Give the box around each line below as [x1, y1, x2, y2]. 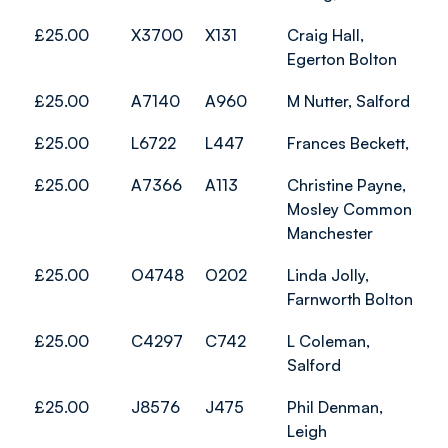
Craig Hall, [287, 25, 364, 45]
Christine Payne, [287, 175, 406, 195]
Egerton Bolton [287, 49, 397, 69]
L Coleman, [287, 331, 370, 351]
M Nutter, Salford [287, 91, 410, 111]
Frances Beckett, [287, 133, 409, 153]
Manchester [287, 223, 373, 243]
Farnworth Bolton [287, 289, 413, 309]
